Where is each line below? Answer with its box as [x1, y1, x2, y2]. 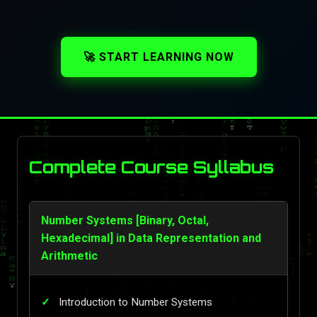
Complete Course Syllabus [29, 156, 274, 178]
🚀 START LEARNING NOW [83, 50, 234, 64]
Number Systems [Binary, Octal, [41, 213, 209, 227]
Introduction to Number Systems [59, 296, 212, 309]
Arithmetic [41, 248, 98, 263]
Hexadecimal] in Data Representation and [41, 231, 261, 245]
